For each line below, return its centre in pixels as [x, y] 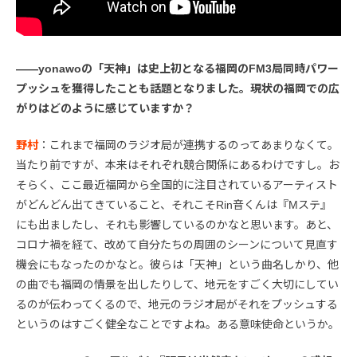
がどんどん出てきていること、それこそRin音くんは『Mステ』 [174, 204]
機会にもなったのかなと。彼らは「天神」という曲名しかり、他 [177, 264]
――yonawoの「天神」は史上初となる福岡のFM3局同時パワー [177, 68]
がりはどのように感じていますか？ [105, 108]
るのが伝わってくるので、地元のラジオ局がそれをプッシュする [177, 304]
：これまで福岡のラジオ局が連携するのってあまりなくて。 [188, 145]
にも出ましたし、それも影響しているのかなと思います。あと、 [177, 224]
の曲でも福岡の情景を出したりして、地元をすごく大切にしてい [177, 284]
